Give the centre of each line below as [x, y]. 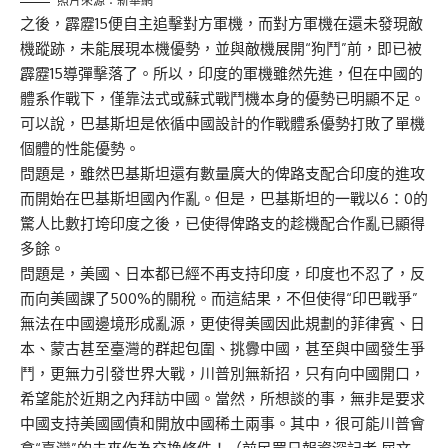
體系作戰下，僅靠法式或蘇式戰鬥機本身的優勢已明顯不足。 [222, 99]
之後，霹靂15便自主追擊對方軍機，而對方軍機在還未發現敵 [221, 24]
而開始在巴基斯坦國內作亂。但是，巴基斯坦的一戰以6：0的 [224, 199]
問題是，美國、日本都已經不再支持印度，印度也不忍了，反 [222, 274]
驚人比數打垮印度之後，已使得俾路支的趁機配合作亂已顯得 [222, 224]
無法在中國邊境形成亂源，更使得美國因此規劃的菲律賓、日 [222, 324]
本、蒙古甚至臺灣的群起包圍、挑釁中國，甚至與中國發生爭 [222, 349]
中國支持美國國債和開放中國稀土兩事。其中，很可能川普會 [222, 424]
